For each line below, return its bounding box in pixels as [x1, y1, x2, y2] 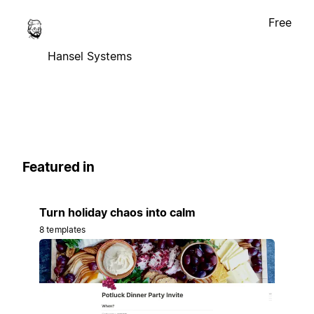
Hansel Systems [48, 48, 132, 63]
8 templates [39, 224, 86, 235]
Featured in [22, 158, 95, 175]
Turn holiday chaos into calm [39, 205, 196, 220]
